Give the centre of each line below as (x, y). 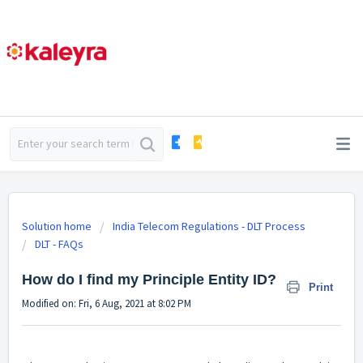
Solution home (58, 226)
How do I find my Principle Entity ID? (149, 280)
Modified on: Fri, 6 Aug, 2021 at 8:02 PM (107, 303)
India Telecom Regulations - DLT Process (209, 226)
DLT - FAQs (59, 244)
